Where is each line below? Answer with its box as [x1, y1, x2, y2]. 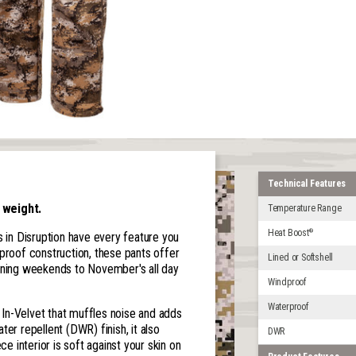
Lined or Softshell [267, 251, 334, 263]
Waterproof [267, 301, 308, 313]
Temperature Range [267, 202, 342, 214]
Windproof [267, 277, 307, 288]
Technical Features [267, 177, 346, 189]
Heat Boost [267, 226, 309, 238]
